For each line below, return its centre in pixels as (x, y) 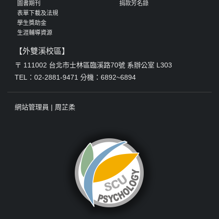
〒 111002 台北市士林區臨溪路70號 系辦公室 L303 (93, 65)
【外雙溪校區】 (42, 51)
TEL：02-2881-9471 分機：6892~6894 (75, 77)
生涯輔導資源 (35, 33)
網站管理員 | (35, 107)
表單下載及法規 (38, 13)
